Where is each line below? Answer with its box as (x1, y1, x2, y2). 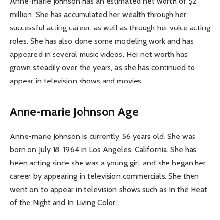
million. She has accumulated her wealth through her (10, 10, 187, 20)
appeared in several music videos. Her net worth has (10, 50, 188, 59)
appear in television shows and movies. (10, 76, 143, 86)
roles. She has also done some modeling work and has (10, 36, 194, 46)
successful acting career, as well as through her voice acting (10, 23, 210, 33)
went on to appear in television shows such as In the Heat (10, 185, 208, 194)
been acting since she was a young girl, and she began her (10, 158, 206, 168)
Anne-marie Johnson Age (10, 105, 138, 119)
